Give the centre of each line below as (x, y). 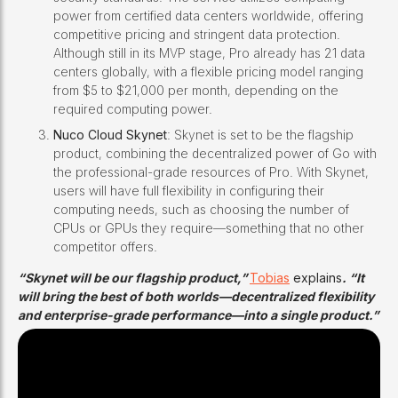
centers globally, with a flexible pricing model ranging (208, 72)
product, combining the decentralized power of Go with (215, 154)
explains (316, 278)
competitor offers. (105, 247)
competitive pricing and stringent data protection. (197, 35)
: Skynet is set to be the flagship (260, 135)
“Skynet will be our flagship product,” (134, 278)
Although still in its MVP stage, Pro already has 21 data (209, 53)
